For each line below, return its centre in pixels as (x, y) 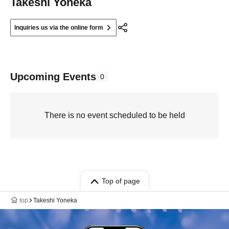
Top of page (121, 181)
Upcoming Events (53, 77)
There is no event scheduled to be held (114, 116)
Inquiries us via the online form (59, 28)
